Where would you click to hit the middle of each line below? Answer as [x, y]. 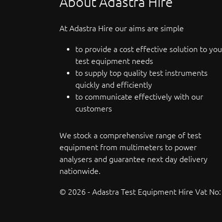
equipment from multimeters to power [128, 147]
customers [94, 108]
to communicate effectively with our [139, 96]
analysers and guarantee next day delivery [134, 159]
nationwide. [80, 171]
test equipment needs [114, 61]
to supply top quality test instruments [141, 73]
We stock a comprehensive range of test [130, 136]
